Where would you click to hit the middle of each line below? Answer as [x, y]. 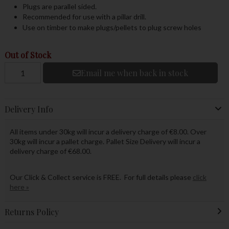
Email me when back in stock [134, 73]
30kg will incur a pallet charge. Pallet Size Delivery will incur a [105, 141]
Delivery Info [29, 109]
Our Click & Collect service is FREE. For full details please [101, 177]
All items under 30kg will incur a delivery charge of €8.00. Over [108, 131]
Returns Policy [31, 212]
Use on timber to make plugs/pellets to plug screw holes [112, 27]
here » [19, 187]
